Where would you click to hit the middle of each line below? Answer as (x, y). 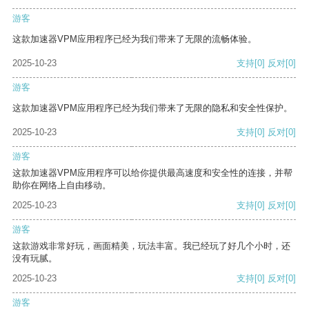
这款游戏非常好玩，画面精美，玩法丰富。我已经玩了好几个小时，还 (151, 246)
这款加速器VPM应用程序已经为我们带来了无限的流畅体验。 (134, 39)
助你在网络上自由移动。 (62, 186)
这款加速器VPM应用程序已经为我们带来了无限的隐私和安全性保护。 (152, 108)
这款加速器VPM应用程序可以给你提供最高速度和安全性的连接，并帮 (152, 173)
